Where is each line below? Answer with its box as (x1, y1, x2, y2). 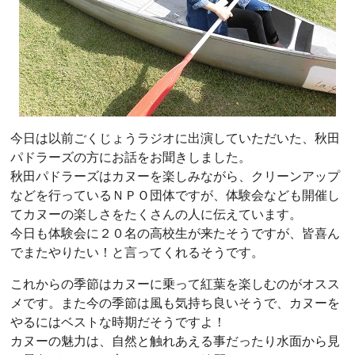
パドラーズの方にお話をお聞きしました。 (10, 149, 251, 165)
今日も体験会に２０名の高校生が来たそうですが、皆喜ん (10, 225, 340, 241)
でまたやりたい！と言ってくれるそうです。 (10, 244, 264, 260)
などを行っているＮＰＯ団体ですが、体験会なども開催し (10, 187, 340, 203)
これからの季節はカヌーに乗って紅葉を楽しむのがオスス (10, 276, 340, 292)
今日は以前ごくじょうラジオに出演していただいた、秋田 (10, 130, 340, 146)
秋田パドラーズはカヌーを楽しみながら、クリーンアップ (10, 168, 340, 184)
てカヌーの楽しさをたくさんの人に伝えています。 (10, 206, 302, 222)
